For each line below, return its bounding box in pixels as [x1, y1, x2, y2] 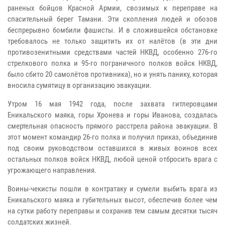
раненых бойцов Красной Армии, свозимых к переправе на [8, 4, 217, 13]
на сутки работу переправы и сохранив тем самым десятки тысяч [8, 206, 217, 216]
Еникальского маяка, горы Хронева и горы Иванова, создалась [8, 110, 217, 120]
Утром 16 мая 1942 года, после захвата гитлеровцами [8, 99, 217, 109]
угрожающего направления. [8, 166, 96, 175]
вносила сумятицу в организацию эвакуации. [8, 81, 152, 90]
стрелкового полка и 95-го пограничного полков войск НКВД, [8, 59, 217, 68]
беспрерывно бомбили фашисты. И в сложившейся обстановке [8, 26, 217, 35]
